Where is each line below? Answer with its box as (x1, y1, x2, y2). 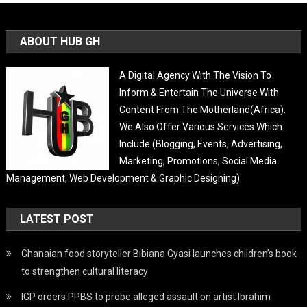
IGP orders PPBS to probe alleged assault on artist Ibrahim (21, 291, 271, 302)
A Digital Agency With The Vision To (119, 69, 272, 81)
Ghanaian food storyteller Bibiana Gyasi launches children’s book (21, 247, 297, 259)
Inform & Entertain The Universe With (119, 86, 280, 98)
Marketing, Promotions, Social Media (119, 155, 278, 167)
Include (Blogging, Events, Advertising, (119, 138, 283, 149)
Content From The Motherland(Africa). (119, 103, 286, 115)
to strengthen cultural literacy (21, 265, 149, 277)
